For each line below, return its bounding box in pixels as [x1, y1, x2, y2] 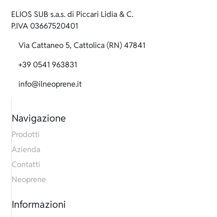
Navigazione [12, 112, 66, 125]
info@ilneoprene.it [18, 79, 82, 90]
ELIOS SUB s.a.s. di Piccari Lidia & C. [11, 9, 134, 20]
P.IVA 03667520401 [11, 21, 78, 31]
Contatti [12, 159, 41, 170]
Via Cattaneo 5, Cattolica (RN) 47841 [18, 40, 146, 51]
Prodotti [12, 129, 40, 140]
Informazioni [12, 198, 66, 211]
